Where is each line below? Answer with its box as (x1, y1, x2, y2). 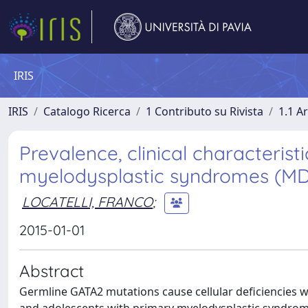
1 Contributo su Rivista (146, 104, 263, 119)
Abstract (19, 261, 84, 281)
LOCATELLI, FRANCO (22, 192, 153, 210)
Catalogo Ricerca (43, 104, 131, 119)
